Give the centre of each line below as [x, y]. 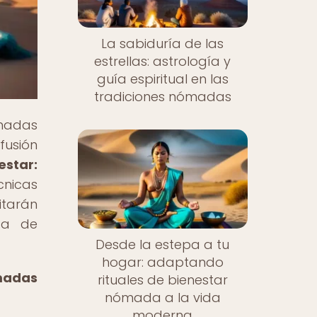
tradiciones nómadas [162, 97]
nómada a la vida [162, 297]
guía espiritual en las [162, 79]
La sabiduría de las [163, 44]
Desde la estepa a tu [163, 244]
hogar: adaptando [162, 262]
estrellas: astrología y [163, 62]
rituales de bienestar [162, 279]
